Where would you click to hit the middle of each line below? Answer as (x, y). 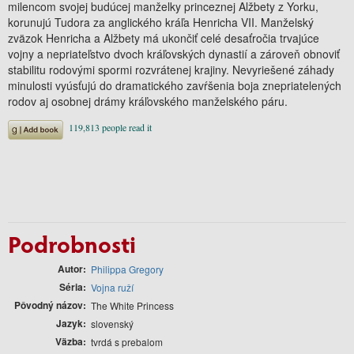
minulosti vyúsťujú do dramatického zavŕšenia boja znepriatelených (175, 85)
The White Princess (132, 305)
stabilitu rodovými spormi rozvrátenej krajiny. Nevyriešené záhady (171, 69)
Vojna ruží (112, 287)
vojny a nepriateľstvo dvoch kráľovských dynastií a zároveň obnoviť (174, 53)
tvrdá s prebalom (127, 341)
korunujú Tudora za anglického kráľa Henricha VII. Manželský (161, 22)
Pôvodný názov (49, 305)
